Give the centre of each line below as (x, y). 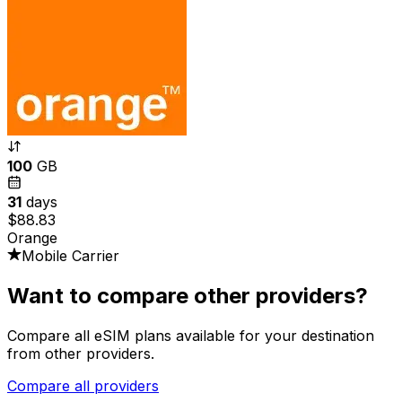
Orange (32, 237)
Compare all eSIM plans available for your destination (191, 335)
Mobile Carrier (70, 255)
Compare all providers (83, 385)
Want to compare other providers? (188, 295)
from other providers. (81, 353)
